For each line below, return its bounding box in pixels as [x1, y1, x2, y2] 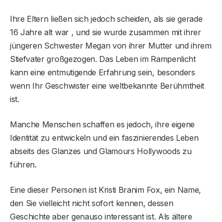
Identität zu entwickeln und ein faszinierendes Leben [10, 132, 199, 143]
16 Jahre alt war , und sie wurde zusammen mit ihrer [10, 27, 201, 37]
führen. [10, 159, 37, 169]
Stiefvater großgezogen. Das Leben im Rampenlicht [10, 54, 196, 64]
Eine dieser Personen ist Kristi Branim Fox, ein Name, [10, 184, 202, 195]
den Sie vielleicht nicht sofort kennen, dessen [10, 198, 173, 208]
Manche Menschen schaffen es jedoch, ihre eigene [10, 119, 195, 129]
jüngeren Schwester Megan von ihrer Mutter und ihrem [10, 40, 212, 51]
